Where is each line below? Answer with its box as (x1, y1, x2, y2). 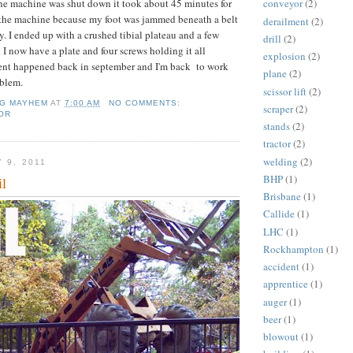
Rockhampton (263, 241, 324, 256)
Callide (263, 206, 295, 221)
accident (263, 259, 299, 274)
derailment (263, 13, 309, 28)
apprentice (263, 277, 308, 292)
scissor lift (263, 84, 307, 98)
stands (263, 119, 290, 134)
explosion (263, 49, 306, 64)
